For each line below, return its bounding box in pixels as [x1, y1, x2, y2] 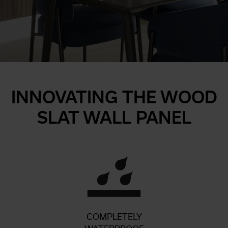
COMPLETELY [86, 212, 142, 222]
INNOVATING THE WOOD [11, 88, 217, 107]
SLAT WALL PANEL [37, 108, 191, 127]
